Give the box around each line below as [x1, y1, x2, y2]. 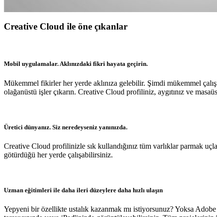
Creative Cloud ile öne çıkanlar [4, 21, 127, 31]
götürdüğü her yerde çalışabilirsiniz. [4, 150, 113, 159]
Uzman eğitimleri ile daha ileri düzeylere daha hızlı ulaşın [4, 186, 163, 194]
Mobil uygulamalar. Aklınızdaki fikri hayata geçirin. [4, 60, 148, 68]
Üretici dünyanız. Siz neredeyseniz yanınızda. [4, 123, 127, 131]
